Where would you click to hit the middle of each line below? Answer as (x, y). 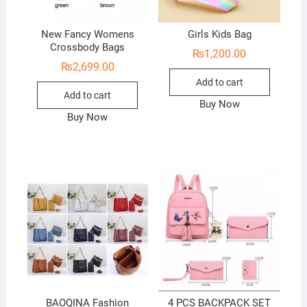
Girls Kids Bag (219, 34)
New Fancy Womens (87, 34)
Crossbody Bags (88, 47)
